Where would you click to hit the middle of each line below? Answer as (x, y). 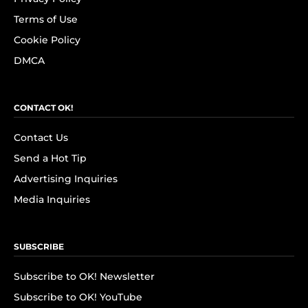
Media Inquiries (52, 199)
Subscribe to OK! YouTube (78, 297)
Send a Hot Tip (50, 158)
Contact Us (41, 137)
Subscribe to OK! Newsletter (84, 276)
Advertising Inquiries (66, 179)
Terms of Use (46, 19)
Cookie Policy (47, 40)
